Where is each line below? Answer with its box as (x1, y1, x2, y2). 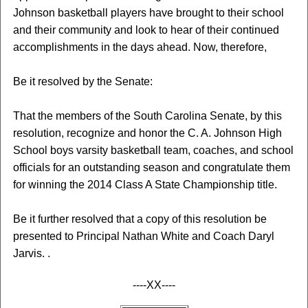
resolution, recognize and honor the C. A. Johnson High (12, 127, 282, 139)
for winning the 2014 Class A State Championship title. (12, 179, 277, 190)
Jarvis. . (12, 247, 50, 259)
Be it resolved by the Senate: (12, 76, 153, 87)
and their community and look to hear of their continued (12, 24, 279, 36)
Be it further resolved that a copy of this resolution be (12, 213, 267, 225)
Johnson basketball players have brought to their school (12, 7, 284, 19)
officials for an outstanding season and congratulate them (12, 162, 290, 173)
